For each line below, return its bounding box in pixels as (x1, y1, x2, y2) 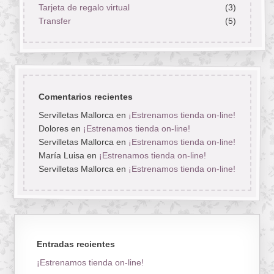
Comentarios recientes (38, 92, 133, 102)
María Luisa (38, 150, 84, 161)
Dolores (38, 124, 68, 134)
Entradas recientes (37, 239, 116, 249)
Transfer (38, 16, 71, 26)
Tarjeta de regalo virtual (38, 2, 130, 13)
